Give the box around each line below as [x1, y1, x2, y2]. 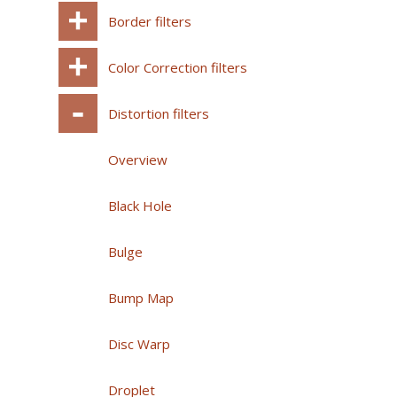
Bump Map [108, 289, 174, 307]
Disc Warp [108, 335, 170, 354]
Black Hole [108, 197, 172, 215]
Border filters [108, 12, 191, 31]
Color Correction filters [108, 58, 247, 77]
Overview [108, 151, 167, 169]
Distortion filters [108, 105, 209, 123]
